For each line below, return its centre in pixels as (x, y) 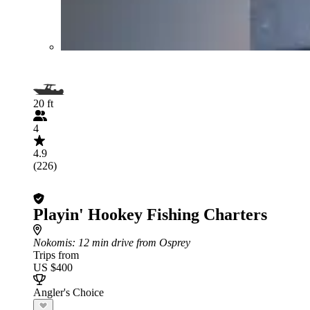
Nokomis (53, 242)
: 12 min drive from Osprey (131, 242)
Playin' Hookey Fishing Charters (150, 214)
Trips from (56, 255)
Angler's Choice (69, 292)
